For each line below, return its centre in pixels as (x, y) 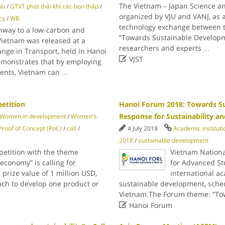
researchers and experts (161, 48)
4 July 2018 (144, 128)
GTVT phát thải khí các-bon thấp (54, 6)
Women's (84, 116)
